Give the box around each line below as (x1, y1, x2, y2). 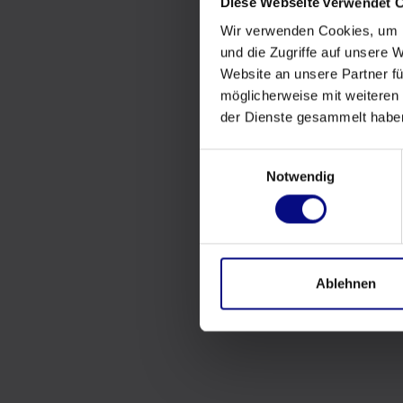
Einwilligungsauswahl (199, 151, 325, 167)
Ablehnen (316, 275, 376, 291)
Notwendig (265, 168, 336, 184)
